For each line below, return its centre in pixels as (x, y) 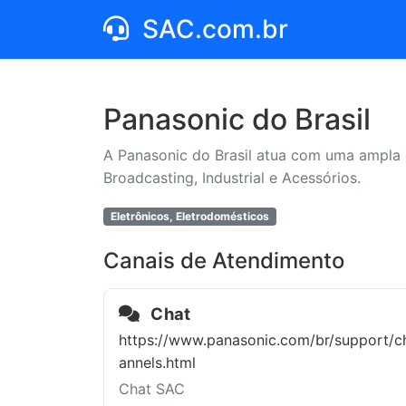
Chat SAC (152, 388)
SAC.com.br (212, 29)
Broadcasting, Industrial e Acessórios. (232, 178)
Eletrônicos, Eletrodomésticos (189, 216)
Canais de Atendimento (224, 261)
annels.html (157, 362)
